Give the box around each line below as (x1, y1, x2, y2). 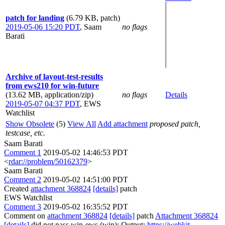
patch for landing (6, 13, 64, 22)
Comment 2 (4, 175, 41, 184)
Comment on (4, 211, 47, 220)
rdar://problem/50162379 (9, 157, 87, 166)
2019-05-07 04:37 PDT (6, 99, 80, 108)
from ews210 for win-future (6, 81, 99, 90)
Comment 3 (4, 202, 41, 211)
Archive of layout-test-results (6, 72, 103, 81)
